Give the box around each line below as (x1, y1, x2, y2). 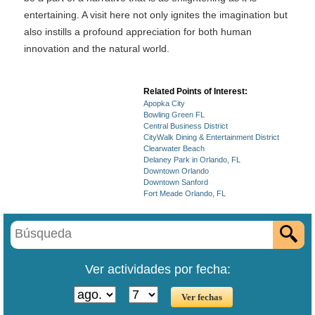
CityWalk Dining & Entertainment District (143, 133, 279, 141)
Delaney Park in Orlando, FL (143, 155, 240, 164)
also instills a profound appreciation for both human (24, 26, 252, 37)
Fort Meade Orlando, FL (143, 189, 226, 198)
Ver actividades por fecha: (84, 262, 231, 276)
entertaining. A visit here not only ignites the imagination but (24, 9, 288, 20)
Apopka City (143, 99, 185, 108)
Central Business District (143, 122, 228, 130)
